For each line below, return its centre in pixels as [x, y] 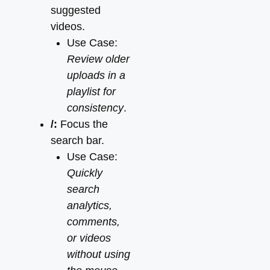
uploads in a [96, 75]
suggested [76, 10]
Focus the [83, 124]
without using [99, 254]
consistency [95, 108]
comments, [93, 222]
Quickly [85, 173]
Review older [98, 59]
